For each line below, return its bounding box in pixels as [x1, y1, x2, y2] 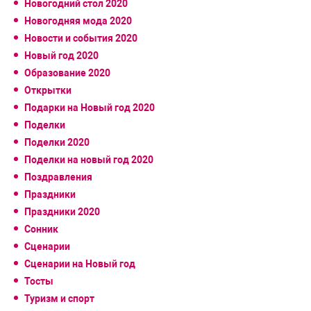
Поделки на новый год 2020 [24, 153, 153, 165]
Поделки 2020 [24, 136, 90, 148]
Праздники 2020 [24, 205, 100, 217]
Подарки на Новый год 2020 [24, 101, 155, 113]
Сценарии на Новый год [24, 258, 135, 269]
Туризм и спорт [24, 292, 94, 304]
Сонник [24, 223, 58, 235]
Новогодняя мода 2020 [24, 15, 132, 26]
